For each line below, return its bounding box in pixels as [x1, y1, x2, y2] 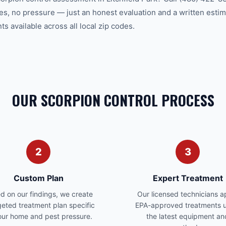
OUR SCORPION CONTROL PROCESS [12, 90, 214, 110]
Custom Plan [13, 173, 64, 183]
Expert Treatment [152, 173, 223, 183]
